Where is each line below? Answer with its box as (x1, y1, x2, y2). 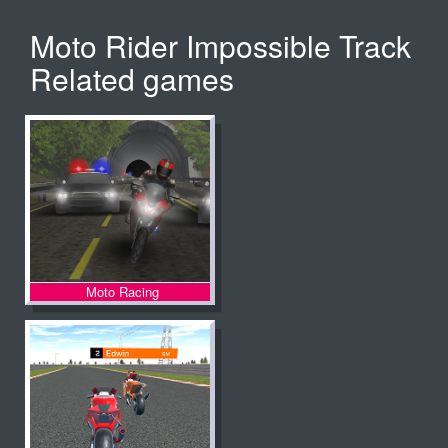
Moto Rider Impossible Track (30, 24, 411, 67)
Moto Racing (86, 282, 159, 301)
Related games (30, 57, 234, 100)
